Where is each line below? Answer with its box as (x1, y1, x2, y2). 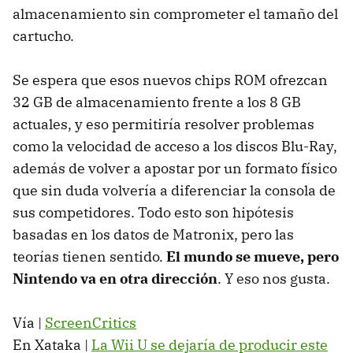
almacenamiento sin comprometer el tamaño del (13, 4, 338, 23)
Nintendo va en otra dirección (13, 269, 217, 288)
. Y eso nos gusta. (217, 269, 330, 288)
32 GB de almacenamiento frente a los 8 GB (13, 92, 301, 111)
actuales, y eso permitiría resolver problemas (13, 114, 314, 133)
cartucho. (13, 26, 74, 45)
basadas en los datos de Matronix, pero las (13, 225, 294, 243)
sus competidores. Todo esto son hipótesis (13, 203, 294, 221)
